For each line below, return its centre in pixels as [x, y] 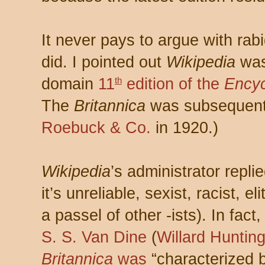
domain [70, 84]
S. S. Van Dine [94, 237]
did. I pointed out [104, 62]
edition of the [173, 84]
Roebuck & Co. [96, 127]
